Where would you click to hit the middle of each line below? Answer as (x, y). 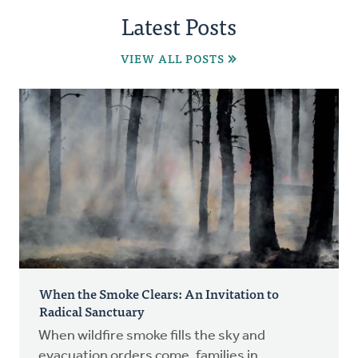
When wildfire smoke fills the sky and (152, 336)
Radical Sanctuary (92, 311)
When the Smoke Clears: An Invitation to (159, 294)
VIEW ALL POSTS (172, 59)
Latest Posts (179, 26)
